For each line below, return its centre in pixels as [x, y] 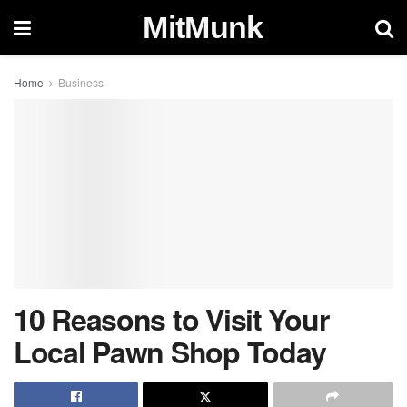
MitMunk [203, 27]
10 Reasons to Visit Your [171, 319]
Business [81, 82]
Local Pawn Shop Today [170, 352]
